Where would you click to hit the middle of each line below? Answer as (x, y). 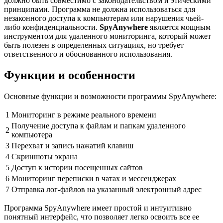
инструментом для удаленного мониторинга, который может (108, 36)
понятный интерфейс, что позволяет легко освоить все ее (102, 217)
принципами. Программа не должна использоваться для (100, 9)
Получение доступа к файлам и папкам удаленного (99, 125)
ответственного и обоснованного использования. (88, 54)
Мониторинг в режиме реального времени (84, 114)
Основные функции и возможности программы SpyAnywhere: (110, 96)
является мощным (179, 27)
